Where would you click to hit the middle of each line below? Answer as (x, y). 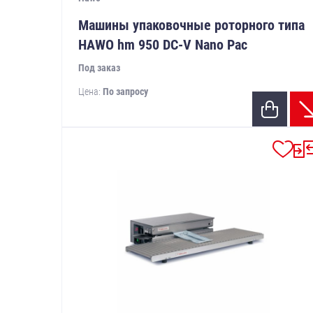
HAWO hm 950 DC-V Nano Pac (162, 45)
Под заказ (99, 68)
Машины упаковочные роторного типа (191, 26)
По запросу (125, 92)
